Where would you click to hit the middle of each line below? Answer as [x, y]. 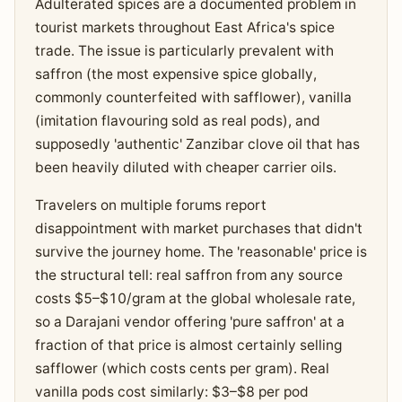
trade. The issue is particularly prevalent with [184, 50]
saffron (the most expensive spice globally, [175, 74]
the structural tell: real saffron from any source [188, 275]
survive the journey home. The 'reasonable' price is [201, 251]
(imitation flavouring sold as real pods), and [177, 120]
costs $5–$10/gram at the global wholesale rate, [195, 298]
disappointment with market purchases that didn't [198, 228]
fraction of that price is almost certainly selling [188, 345]
